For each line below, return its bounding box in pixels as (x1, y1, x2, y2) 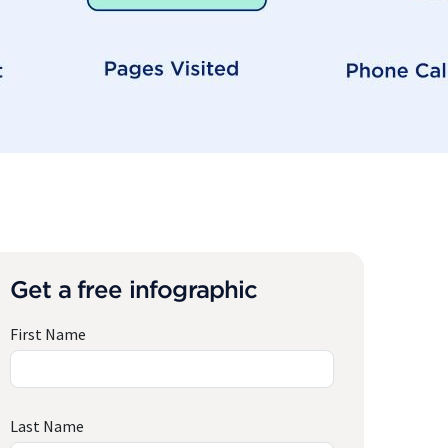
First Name (10, 324, 86, 344)
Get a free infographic (10, 276, 258, 302)
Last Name (10, 416, 84, 436)
